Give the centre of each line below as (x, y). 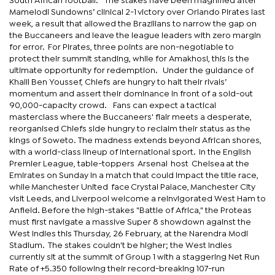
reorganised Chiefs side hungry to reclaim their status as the (130, 129)
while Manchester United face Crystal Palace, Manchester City (133, 187)
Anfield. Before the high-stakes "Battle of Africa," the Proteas (130, 210)
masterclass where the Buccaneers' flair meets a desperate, (130, 117)
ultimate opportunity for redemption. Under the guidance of (131, 70)
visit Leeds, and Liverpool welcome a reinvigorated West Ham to (137, 199)
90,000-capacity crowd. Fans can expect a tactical (113, 105)
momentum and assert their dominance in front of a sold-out (131, 94)
